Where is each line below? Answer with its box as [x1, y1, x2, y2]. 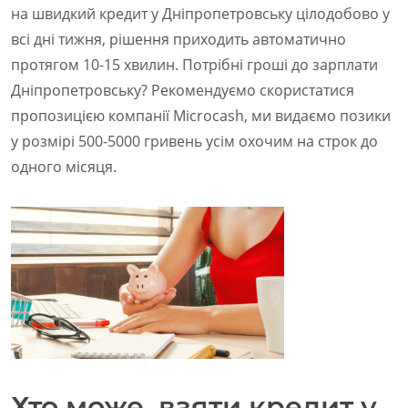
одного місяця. [11, 157, 117, 177]
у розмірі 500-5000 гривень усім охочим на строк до [11, 131, 378, 151]
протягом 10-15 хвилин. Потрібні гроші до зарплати [11, 55, 378, 75]
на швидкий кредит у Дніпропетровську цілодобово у [11, 4, 390, 24]
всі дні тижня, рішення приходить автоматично [11, 29, 346, 49]
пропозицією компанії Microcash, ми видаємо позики [11, 106, 391, 126]
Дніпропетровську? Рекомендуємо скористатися [11, 80, 354, 100]
